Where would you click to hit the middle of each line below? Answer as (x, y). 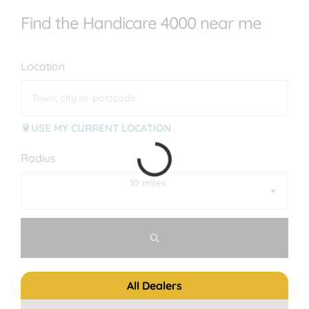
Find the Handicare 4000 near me (141, 23)
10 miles (148, 183)
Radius (38, 158)
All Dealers (154, 286)
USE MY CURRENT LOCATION (101, 128)
